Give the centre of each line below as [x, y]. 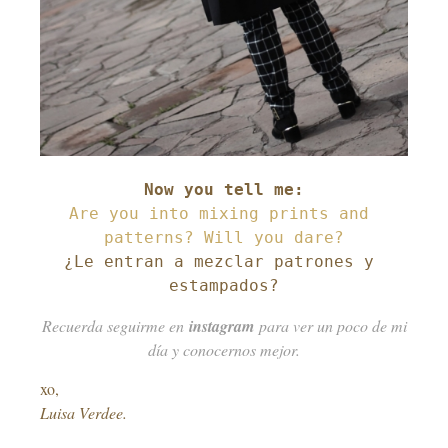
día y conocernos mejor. [224, 350]
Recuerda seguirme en [115, 326]
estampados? [224, 286]
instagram [221, 326]
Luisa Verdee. [83, 412]
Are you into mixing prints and [219, 214]
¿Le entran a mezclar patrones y [219, 262]
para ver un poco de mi [330, 326]
